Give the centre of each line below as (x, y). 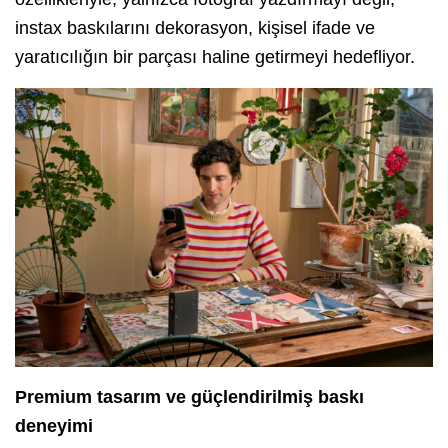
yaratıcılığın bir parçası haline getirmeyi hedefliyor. (215, 57)
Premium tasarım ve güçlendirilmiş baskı (189, 396)
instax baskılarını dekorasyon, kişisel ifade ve (195, 28)
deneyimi (54, 425)
